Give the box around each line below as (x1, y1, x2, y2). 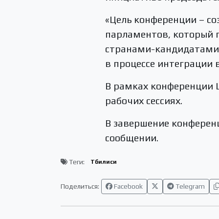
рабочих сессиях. (105, 94, 183, 106)
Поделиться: (61, 182, 99, 190)
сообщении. (105, 131, 159, 143)
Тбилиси (90, 158, 117, 166)
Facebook (112, 182, 143, 190)
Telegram (174, 182, 205, 190)
